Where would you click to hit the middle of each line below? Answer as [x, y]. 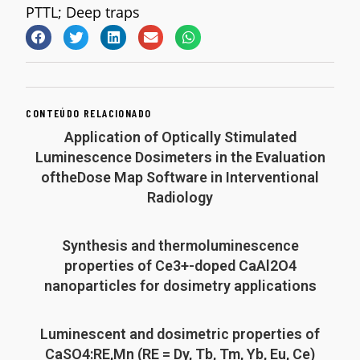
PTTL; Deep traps [83, 12]
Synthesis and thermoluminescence [180, 246]
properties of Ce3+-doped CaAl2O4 [180, 266]
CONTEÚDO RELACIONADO [89, 113]
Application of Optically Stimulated [180, 137]
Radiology [180, 198]
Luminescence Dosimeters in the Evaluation [180, 157]
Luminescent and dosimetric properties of [180, 334]
